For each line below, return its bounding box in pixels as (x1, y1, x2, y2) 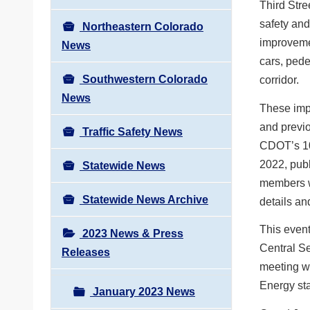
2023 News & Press (80, 227, 183, 239)
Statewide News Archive (80, 193, 208, 206)
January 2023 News (90, 285, 195, 298)
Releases (62, 246, 110, 258)
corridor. (259, 74, 299, 86)
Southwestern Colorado (80, 73, 208, 85)
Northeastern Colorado (80, 20, 203, 33)
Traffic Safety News (80, 125, 183, 138)
